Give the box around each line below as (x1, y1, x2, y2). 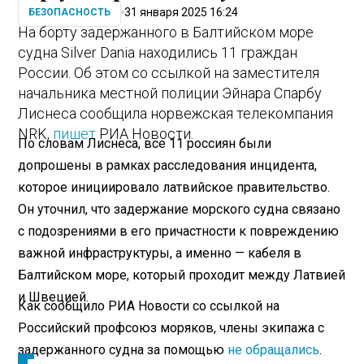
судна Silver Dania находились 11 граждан (18, 44, 298, 62)
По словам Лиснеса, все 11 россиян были (18, 135, 272, 151)
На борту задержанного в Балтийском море (18, 24, 314, 41)
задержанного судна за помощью (18, 341, 228, 357)
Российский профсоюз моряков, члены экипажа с (18, 319, 325, 336)
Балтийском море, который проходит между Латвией (18, 266, 346, 283)
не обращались (227, 341, 320, 357)
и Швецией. (18, 288, 89, 305)
